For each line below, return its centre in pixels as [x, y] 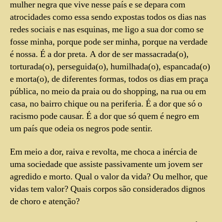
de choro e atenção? [45, 201]
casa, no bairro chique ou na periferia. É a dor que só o [106, 104]
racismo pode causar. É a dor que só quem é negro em [105, 116]
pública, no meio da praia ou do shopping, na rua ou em [108, 91]
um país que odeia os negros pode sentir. [81, 128]
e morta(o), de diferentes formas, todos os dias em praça [109, 79]
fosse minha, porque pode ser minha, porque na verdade [109, 42]
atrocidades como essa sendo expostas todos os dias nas [108, 17]
